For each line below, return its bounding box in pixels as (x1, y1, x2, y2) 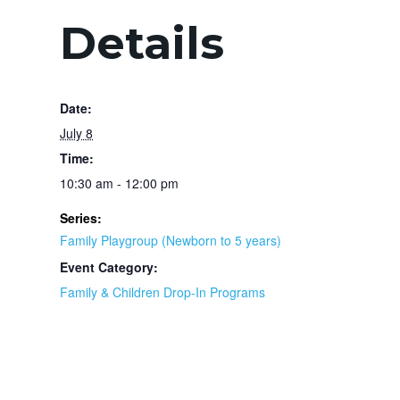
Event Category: (60, 257, 158, 276)
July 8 (60, 123, 93, 142)
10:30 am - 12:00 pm (60, 173, 179, 192)
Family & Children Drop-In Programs (60, 282, 265, 301)
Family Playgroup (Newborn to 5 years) (60, 230, 281, 249)
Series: (60, 208, 102, 227)
